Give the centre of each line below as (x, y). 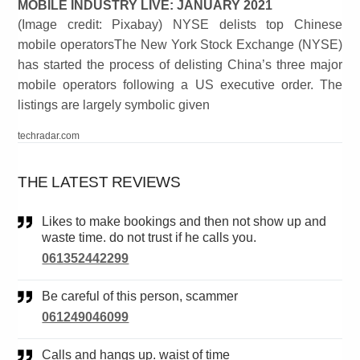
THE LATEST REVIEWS (99, 182)
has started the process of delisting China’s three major (180, 65)
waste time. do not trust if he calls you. (149, 238)
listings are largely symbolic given (114, 105)
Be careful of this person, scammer (145, 297)
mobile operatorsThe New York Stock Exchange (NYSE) (180, 45)
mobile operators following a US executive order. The (180, 85)
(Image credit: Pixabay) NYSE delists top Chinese (180, 25)
